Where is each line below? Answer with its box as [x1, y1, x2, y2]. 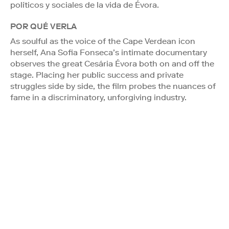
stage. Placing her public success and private [10, 70, 184, 80]
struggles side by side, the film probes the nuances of [10, 81, 216, 91]
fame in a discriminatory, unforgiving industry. [10, 92, 187, 102]
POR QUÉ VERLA [10, 21, 77, 31]
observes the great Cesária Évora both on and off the [10, 58, 214, 68]
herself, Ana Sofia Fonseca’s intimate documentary [10, 47, 207, 57]
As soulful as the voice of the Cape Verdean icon [10, 36, 195, 46]
